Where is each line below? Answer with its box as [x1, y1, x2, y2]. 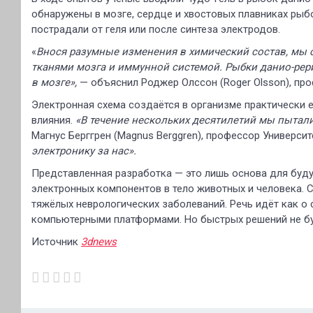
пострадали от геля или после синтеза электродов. [31, 23, 280, 36]
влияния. [31, 114, 75, 126]
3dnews [81, 235, 117, 248]
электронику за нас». [31, 145, 136, 157]
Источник [31, 235, 81, 248]
